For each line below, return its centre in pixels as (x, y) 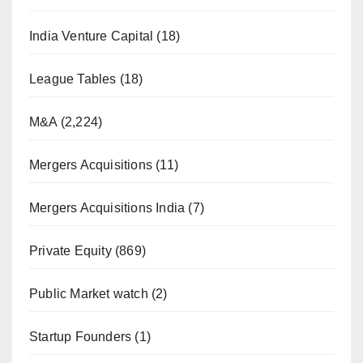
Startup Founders (81, 336)
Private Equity (70, 250)
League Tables (73, 79)
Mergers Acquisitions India (107, 207)
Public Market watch (89, 293)
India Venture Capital (92, 36)
